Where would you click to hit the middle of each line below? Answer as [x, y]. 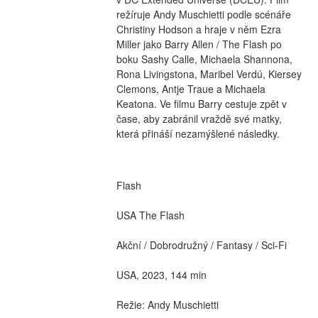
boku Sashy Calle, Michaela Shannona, [204, 59]
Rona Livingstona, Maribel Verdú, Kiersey [209, 73]
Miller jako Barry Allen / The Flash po [199, 44]
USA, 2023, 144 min [161, 275]
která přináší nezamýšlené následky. [198, 133]
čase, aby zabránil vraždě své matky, [199, 118]
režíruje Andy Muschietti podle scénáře [203, 14]
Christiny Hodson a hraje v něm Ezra [198, 29]
